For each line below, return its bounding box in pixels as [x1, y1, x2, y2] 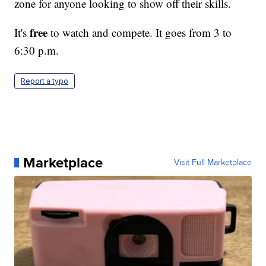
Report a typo [21, 76, 69, 85]
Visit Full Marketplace [173, 156, 252, 169]
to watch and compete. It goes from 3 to [47, 24, 232, 40]
